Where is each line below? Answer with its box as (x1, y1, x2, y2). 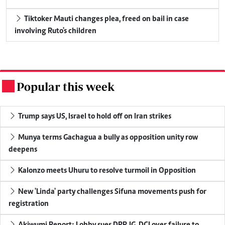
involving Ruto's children (15, 27, 96, 35)
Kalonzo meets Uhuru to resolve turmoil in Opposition (18, 166, 196, 175)
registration (9, 199, 49, 208)
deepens (9, 145, 37, 154)
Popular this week (17, 79, 115, 93)
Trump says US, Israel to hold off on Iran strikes (18, 112, 171, 121)
